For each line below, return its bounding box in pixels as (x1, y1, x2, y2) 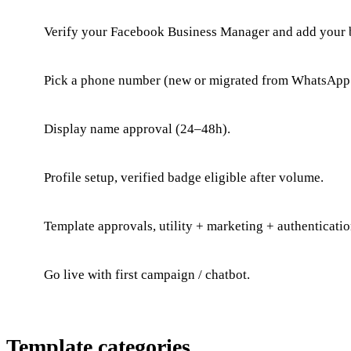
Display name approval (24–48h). (44, 121, 230, 136)
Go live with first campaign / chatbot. (44, 266, 250, 282)
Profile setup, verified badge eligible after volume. (44, 169, 324, 185)
